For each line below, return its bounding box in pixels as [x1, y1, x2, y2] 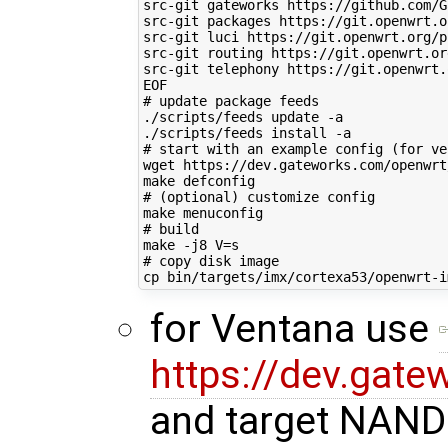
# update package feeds [142, 93, 319, 110]
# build [142, 221, 199, 238]
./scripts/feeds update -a [142, 109, 343, 126]
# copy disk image [142, 253, 279, 270]
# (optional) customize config [142, 189, 375, 206]
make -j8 [142, 237, 215, 254]
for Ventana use [150, 305, 439, 352]
